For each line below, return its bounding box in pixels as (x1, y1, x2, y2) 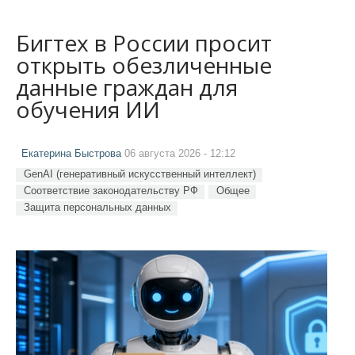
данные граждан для (16, 71, 238, 102)
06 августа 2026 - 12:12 (121, 147, 235, 159)
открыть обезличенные (16, 49, 272, 80)
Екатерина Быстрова (21, 147, 121, 159)
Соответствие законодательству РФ (24, 184, 198, 197)
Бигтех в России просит (16, 27, 272, 58)
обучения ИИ (16, 94, 160, 124)
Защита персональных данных (24, 200, 171, 213)
